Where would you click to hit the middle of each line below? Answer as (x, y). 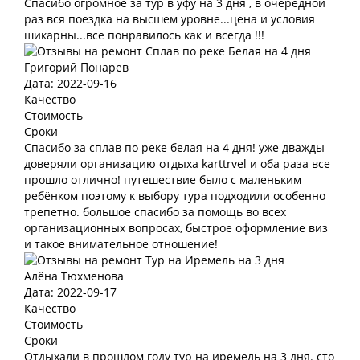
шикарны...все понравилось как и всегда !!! (144, 35)
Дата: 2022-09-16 (70, 83)
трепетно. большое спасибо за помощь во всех (155, 212)
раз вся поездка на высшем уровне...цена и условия (170, 19)
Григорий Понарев (76, 67)
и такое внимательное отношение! (121, 244)
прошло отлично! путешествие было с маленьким (163, 180)
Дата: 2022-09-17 (70, 292)
